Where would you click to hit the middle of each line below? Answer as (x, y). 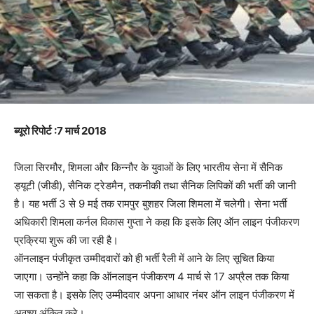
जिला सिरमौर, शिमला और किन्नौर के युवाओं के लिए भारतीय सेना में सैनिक (148, 167)
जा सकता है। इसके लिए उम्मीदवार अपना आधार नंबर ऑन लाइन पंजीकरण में (154, 294)
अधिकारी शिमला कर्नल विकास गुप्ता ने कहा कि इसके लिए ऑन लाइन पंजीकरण (157, 221)
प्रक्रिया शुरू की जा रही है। (66, 240)
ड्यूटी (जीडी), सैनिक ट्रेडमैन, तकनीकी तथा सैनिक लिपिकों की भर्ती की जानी (155, 185)
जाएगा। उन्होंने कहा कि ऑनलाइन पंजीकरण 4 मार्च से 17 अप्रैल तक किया (151, 276)
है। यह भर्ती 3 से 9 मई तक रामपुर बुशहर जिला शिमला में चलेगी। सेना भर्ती (150, 203)
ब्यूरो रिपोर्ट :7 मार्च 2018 (60, 130)
